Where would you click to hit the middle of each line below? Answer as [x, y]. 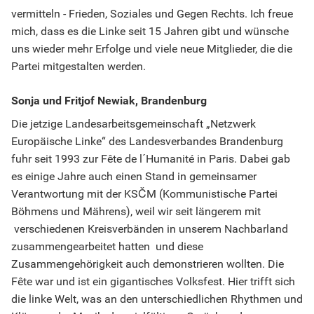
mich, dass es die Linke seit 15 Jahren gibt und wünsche [150, 32]
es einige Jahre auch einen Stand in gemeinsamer [134, 177]
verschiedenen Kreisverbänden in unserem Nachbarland [150, 229]
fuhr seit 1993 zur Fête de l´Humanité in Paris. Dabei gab [151, 159]
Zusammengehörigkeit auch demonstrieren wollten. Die [148, 264]
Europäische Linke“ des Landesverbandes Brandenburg [147, 142]
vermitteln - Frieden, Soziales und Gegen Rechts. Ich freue [152, 14]
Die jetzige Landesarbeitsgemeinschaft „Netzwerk [134, 124]
